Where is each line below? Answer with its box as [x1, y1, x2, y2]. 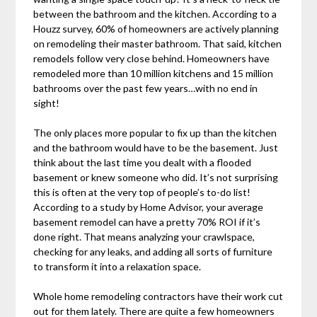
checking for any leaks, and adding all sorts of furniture [33, 246, 273, 258]
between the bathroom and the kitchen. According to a [33, 8, 277, 21]
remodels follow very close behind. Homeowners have [33, 52, 270, 65]
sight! [33, 97, 60, 110]
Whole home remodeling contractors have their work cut [33, 290, 284, 303]
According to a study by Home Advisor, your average [33, 201, 264, 214]
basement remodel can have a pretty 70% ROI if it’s [33, 216, 261, 229]
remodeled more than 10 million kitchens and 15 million [33, 67, 274, 80]
